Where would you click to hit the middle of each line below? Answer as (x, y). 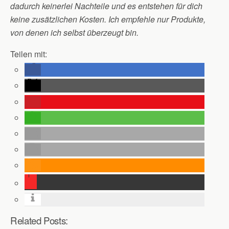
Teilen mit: (29, 54)
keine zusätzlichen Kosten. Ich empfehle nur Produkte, (108, 19)
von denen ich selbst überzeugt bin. (74, 32)
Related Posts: (39, 220)
